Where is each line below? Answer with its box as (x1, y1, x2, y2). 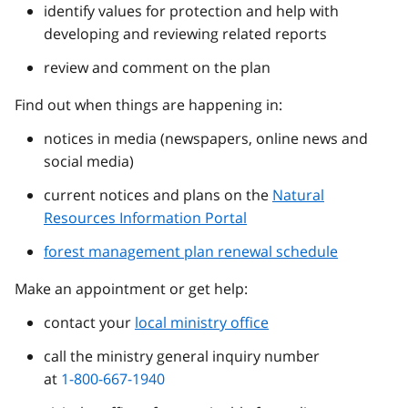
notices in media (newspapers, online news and (44, 128, 368, 149)
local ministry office (135, 312, 269, 333)
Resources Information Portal (44, 208, 247, 229)
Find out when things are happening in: (15, 95, 282, 116)
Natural (272, 185, 324, 206)
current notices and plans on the (44, 185, 272, 206)
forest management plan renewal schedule (44, 241, 338, 262)
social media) (44, 151, 134, 172)
